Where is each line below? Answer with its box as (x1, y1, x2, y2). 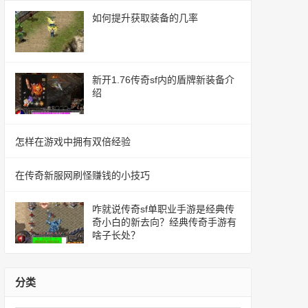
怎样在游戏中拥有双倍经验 (15, 136, 131, 147)
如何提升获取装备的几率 (92, 12, 198, 23)
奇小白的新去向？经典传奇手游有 (92, 217, 236, 228)
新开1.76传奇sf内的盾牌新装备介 (92, 74, 234, 85)
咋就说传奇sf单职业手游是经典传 (92, 203, 234, 214)
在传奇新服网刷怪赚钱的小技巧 (15, 170, 150, 181)
